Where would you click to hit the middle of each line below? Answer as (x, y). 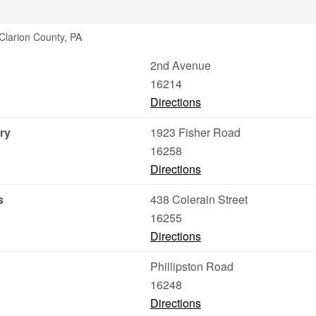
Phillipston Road (192, 266)
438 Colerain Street (199, 199)
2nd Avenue (180, 65)
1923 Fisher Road (195, 132)
